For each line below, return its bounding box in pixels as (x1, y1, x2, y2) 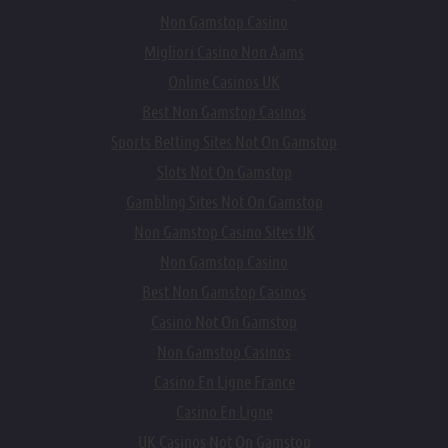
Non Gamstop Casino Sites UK (133, 222, 315, 242)
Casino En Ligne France (153, 372, 295, 392)
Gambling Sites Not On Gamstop (125, 192, 323, 212)
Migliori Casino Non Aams (144, 42, 304, 62)
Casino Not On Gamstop (151, 312, 297, 332)
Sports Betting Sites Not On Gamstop (111, 132, 337, 152)
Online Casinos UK (168, 72, 280, 92)
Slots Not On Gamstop (156, 162, 292, 182)
